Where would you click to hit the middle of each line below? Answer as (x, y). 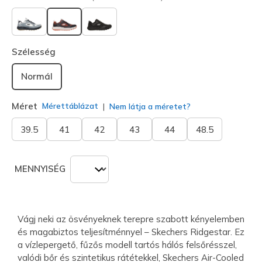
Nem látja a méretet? (149, 106)
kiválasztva (90, 39)
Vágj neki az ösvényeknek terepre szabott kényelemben (131, 219)
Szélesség (34, 51)
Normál (37, 76)
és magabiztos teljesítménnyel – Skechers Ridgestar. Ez (131, 232)
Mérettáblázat (70, 106)
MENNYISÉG (40, 169)
